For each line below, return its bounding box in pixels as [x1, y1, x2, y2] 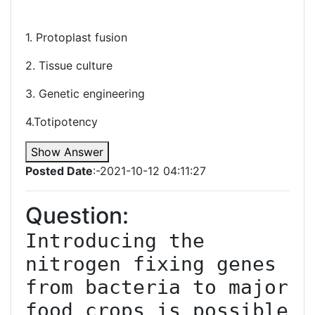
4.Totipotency [25, 115, 98, 129]
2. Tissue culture [25, 58, 112, 72]
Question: [25, 202, 129, 229]
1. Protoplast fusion [25, 30, 127, 44]
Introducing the [25, 229, 205, 252]
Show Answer [31, 145, 103, 159]
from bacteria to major [25, 276, 288, 299]
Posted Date [25, 164, 93, 178]
